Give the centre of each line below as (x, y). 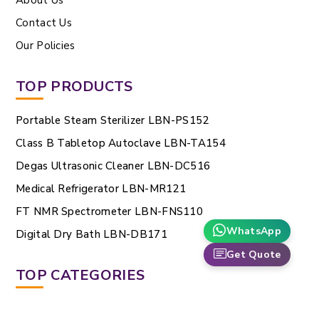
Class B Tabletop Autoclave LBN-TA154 (121, 143)
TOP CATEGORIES (80, 275)
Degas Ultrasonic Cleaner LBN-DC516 (113, 166)
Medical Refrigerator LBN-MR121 (101, 188)
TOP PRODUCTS (74, 86)
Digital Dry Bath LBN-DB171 (91, 234)
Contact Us (44, 22)
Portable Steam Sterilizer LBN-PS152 (113, 120)
